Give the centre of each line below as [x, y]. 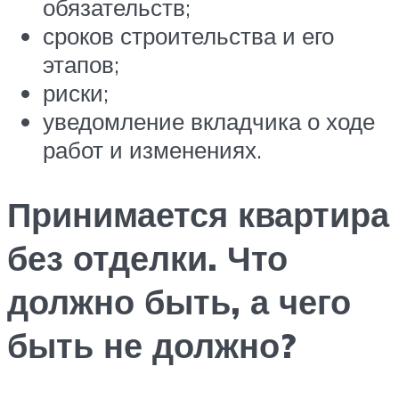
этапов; [81, 65]
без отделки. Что [147, 258]
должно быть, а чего [179, 302]
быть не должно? [151, 346]
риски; [76, 93]
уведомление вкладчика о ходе [209, 122]
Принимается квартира [198, 215]
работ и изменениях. [152, 150]
